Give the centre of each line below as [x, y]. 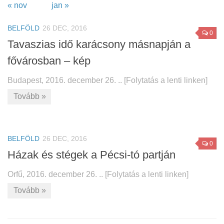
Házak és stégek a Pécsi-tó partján [91, 155]
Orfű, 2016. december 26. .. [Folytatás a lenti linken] [98, 174]
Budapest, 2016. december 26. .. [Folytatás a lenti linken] [107, 80]
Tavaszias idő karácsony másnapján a [99, 44]
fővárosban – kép [49, 61]
